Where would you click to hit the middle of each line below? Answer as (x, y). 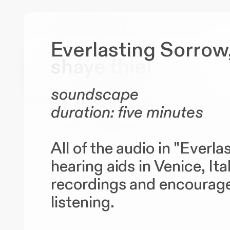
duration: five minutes (129, 113)
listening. (84, 203)
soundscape (94, 95)
